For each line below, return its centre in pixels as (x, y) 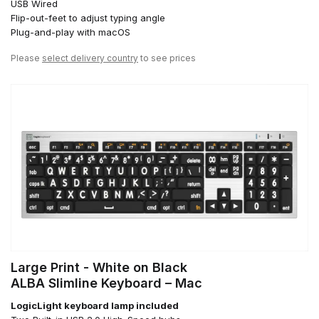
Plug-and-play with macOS (70, 32)
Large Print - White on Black (99, 268)
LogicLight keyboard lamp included (95, 306)
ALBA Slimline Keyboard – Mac (106, 283)
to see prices (167, 58)
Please (26, 58)
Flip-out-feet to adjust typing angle (88, 18)
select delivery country (90, 58)
